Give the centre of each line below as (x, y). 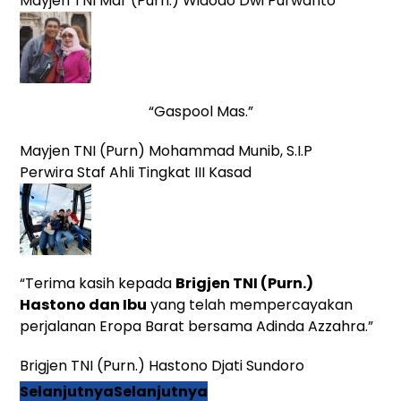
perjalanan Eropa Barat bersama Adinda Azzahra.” (197, 326)
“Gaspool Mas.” (200, 111)
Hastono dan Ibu (84, 304)
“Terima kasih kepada (98, 283)
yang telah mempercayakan (250, 304)
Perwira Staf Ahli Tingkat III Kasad (136, 172)
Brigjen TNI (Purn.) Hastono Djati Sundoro (162, 365)
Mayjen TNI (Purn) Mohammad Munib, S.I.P (166, 150)
